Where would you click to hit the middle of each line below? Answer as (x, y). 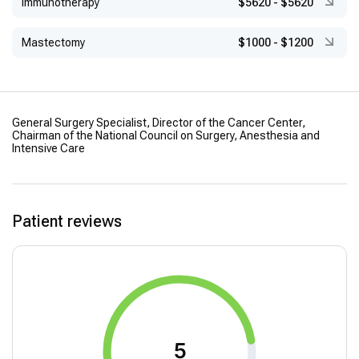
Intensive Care (48, 149)
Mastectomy (53, 43)
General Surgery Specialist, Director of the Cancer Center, (159, 123)
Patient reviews (67, 222)
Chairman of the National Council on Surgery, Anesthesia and (166, 136)
